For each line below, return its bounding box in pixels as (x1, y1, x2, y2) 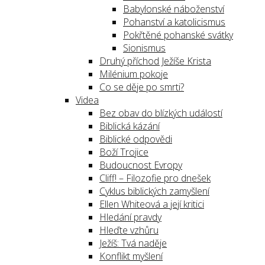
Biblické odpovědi (99, 132, 172, 146)
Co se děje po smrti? (99, 80, 184, 93)
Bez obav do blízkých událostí (99, 106, 222, 119)
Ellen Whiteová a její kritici (99, 198, 204, 211)
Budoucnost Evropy (99, 159, 182, 172)
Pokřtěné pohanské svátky (123, 28, 233, 41)
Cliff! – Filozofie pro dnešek (99, 172, 211, 185)
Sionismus (123, 41, 166, 54)
